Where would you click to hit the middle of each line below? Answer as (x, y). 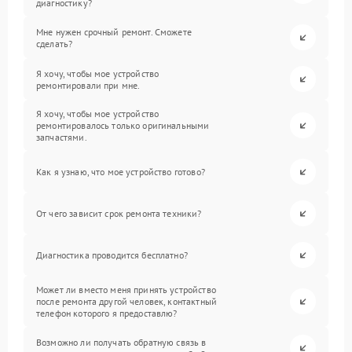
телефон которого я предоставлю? (107, 313)
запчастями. (62, 137)
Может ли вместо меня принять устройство (126, 290)
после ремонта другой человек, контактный (126, 301)
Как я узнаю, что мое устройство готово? (121, 172)
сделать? (55, 43)
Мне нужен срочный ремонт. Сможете (114, 31)
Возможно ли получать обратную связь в (121, 342)
